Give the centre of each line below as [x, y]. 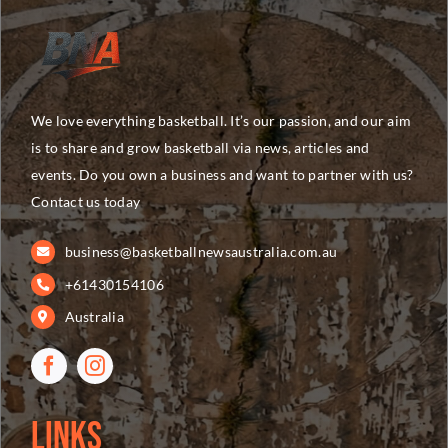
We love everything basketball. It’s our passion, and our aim [221, 120]
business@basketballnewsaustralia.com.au [201, 251]
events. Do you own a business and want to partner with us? [222, 174]
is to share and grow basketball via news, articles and [200, 147]
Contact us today [85, 201]
